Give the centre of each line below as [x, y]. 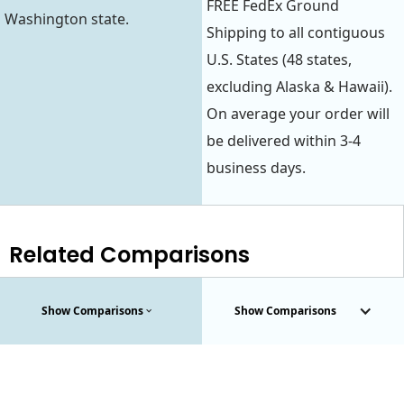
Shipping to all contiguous [296, 32]
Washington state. [67, 18]
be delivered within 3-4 [284, 140]
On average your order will [298, 113]
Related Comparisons [129, 254]
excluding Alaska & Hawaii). [299, 86]
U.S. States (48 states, [279, 59]
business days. [256, 167]
